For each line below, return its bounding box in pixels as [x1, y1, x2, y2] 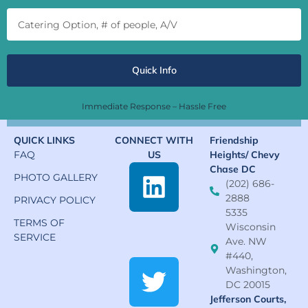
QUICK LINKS [14, 134, 75, 147]
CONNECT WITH [115, 134, 193, 147]
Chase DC [210, 163, 256, 176]
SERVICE [14, 231, 56, 244]
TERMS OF [14, 217, 65, 230]
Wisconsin [225, 221, 276, 234]
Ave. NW [225, 235, 267, 248]
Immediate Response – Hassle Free [82, 101, 226, 112]
